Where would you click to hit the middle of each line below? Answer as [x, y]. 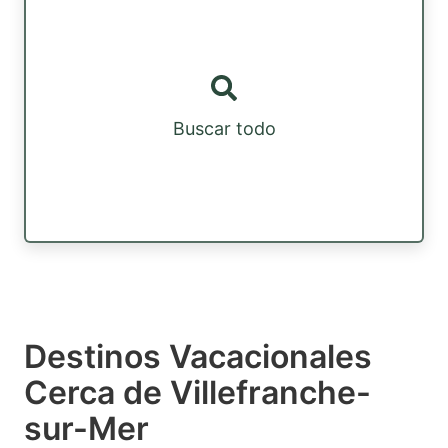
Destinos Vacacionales [198, 356]
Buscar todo [224, 129]
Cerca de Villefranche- [197, 392]
